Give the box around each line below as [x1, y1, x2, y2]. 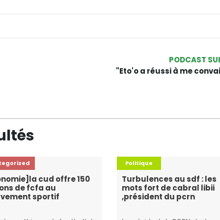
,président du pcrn [122, 192, 195, 202]
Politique [125, 159, 153, 167]
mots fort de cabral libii [122, 183, 215, 193]
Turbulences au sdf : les [122, 174, 217, 184]
